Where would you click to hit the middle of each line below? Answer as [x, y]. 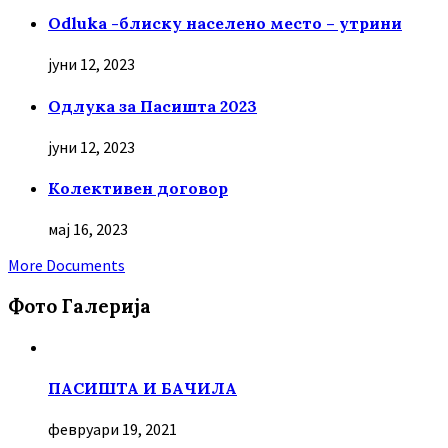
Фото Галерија [79, 306]
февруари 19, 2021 [112, 429]
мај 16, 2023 [88, 229]
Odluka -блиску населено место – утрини [225, 22]
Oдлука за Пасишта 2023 [152, 105]
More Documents [66, 265]
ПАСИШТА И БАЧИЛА [142, 388]
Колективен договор [138, 188]
